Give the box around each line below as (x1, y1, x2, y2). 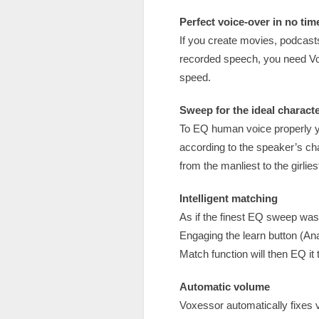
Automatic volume (179, 281, 270, 293)
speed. (179, 71, 211, 83)
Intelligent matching (179, 192, 278, 204)
